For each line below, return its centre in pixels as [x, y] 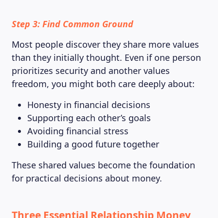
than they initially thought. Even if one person [106, 57]
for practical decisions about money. [87, 178]
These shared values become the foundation [103, 165]
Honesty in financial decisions [89, 105]
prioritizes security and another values [91, 71]
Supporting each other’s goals [89, 118]
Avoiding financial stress [78, 131]
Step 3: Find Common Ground [73, 24]
